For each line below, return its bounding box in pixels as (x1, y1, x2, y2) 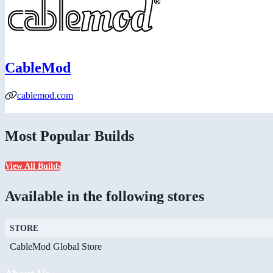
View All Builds (5, 161, 61, 171)
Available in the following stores (5, 188, 204, 205)
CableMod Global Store (10, 241, 102, 252)
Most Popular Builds (5, 127, 134, 144)
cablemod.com (17, 90, 73, 101)
